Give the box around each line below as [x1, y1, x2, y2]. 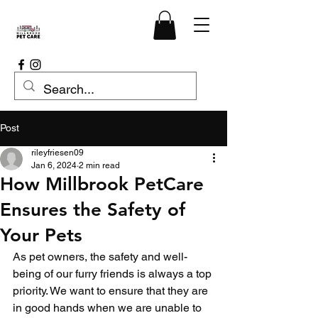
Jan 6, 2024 [31, 160, 77, 170]
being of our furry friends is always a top [13, 266, 214, 280]
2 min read [79, 160, 120, 170]
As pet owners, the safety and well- [13, 249, 187, 263]
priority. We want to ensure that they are [13, 283, 211, 297]
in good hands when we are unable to [13, 300, 204, 314]
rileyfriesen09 [31, 147, 84, 158]
